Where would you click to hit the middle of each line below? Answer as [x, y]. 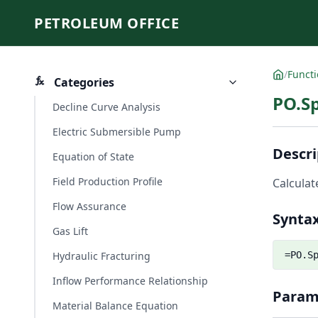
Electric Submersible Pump [117, 132]
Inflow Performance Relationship [130, 281]
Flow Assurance [89, 206]
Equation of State [93, 157]
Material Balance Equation [115, 306]
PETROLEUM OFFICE [106, 23]
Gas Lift [70, 231]
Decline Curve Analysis [106, 107]
